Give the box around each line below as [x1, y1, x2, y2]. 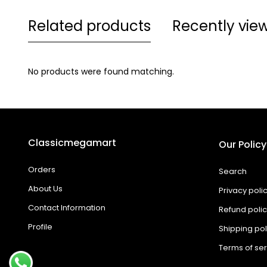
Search [219, 166, 247, 177]
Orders [28, 164, 55, 175]
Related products [28, 16, 151, 36]
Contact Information [28, 202, 105, 213]
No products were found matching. [28, 66, 174, 77]
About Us [28, 183, 63, 194]
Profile [28, 221, 52, 232]
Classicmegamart [28, 136, 116, 150]
